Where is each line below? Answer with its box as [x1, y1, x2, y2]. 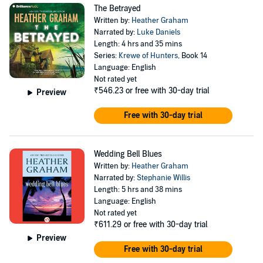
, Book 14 [177, 51, 207, 60]
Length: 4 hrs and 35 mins [93, 39, 182, 49]
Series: [93, 51, 119, 60]
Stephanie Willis [136, 173, 190, 183]
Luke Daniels [136, 28, 180, 37]
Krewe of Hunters [118, 51, 178, 60]
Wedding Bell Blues [93, 149, 162, 159]
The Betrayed [93, 4, 141, 14]
